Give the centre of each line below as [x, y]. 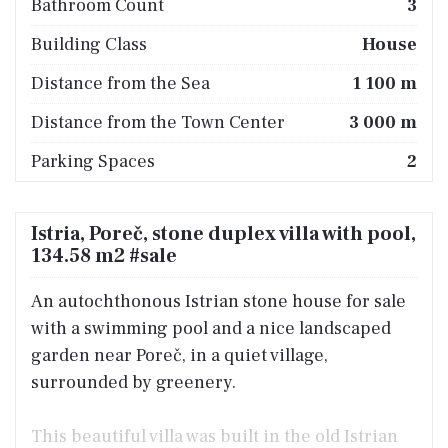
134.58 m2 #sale [104, 255]
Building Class [89, 44]
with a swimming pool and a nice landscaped [211, 328]
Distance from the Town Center [158, 122]
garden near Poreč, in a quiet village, [179, 355]
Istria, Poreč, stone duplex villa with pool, [223, 233]
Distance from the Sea [120, 83]
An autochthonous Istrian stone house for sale [218, 301]
